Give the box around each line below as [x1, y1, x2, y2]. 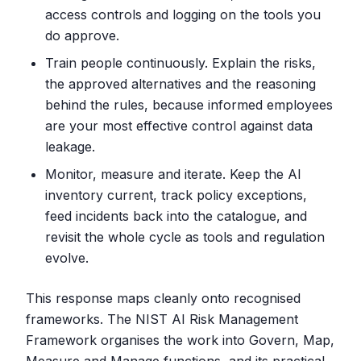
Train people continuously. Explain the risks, [45, 55, 316, 71]
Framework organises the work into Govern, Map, [26, 332, 334, 348]
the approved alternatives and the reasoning [45, 76, 316, 92]
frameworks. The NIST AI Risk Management [26, 311, 298, 327]
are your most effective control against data [45, 118, 313, 134]
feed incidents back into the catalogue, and [45, 208, 307, 224]
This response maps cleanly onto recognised [26, 290, 301, 306]
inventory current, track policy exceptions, [45, 187, 307, 203]
